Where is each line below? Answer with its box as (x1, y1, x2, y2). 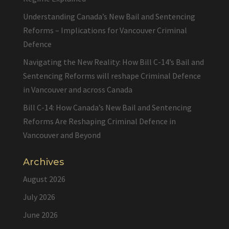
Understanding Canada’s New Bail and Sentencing (22, 11, 195, 21)
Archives (22, 156, 64, 168)
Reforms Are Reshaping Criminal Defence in (22, 116, 176, 126)
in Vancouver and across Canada (22, 84, 132, 95)
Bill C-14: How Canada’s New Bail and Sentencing (22, 102, 192, 112)
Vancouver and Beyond (22, 130, 101, 140)
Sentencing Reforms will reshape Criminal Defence (22, 71, 201, 81)
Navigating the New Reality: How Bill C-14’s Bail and (22, 57, 204, 67)
